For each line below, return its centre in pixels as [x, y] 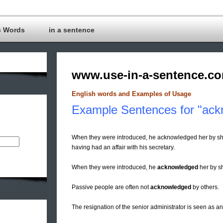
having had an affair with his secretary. [123, 148]
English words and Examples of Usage [131, 94]
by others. [205, 187]
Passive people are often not [111, 187]
